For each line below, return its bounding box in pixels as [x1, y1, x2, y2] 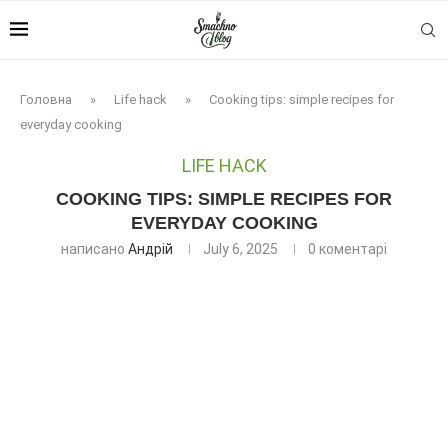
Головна [20, 92, 72, 107]
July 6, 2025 [203, 241, 278, 257]
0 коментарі [308, 241, 387, 257]
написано [61, 241, 128, 257]
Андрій [128, 241, 173, 257]
